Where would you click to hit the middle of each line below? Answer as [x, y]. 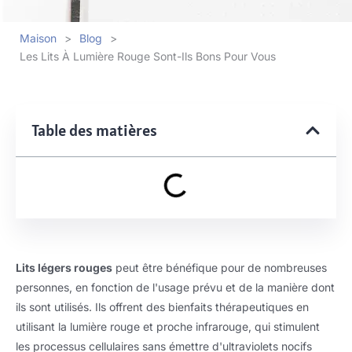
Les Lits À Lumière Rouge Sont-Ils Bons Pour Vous [148, 56]
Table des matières [94, 130]
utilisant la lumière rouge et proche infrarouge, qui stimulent [168, 326]
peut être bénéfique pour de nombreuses [220, 268]
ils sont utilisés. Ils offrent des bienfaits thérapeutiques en [162, 307]
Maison [38, 38]
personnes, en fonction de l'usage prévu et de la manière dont [175, 287]
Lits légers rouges [64, 268]
